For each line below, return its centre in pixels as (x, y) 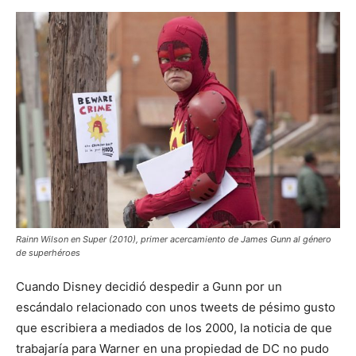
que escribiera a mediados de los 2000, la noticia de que (174, 327)
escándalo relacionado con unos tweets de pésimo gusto (176, 307)
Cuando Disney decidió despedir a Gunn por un (149, 286)
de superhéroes (48, 252)
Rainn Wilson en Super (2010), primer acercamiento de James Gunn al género (174, 239)
